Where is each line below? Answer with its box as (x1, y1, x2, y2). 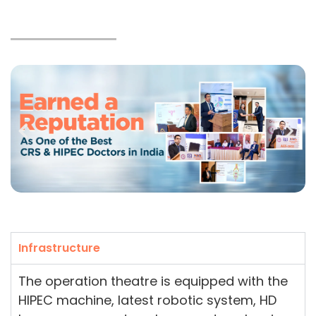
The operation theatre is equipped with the (18, 272, 288, 290)
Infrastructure (18, 239, 100, 256)
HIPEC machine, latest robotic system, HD (18, 291, 276, 309)
